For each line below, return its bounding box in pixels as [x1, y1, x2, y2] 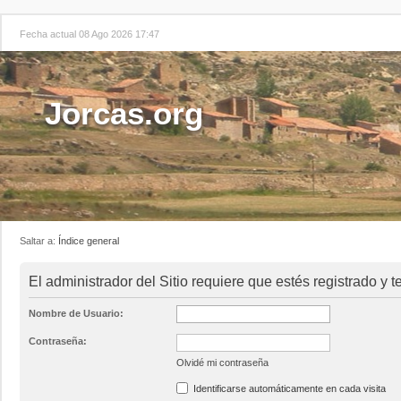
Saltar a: [20, 235, 58, 246]
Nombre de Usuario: [29, 308, 124, 320]
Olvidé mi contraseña [176, 356, 269, 368]
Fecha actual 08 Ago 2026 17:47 [20, 29, 159, 39]
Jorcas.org [45, 96, 203, 131]
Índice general [58, 235, 119, 246]
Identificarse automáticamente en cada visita [191, 382, 386, 394]
